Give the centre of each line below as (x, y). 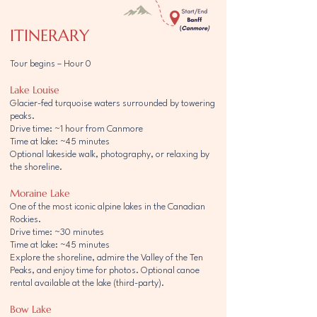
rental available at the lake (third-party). (87, 283)
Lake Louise (35, 90)
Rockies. (25, 220)
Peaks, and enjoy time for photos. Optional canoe (105, 271)
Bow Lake (31, 309)
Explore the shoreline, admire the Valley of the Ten (106, 258)
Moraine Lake (40, 193)
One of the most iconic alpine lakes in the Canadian (108, 207)
